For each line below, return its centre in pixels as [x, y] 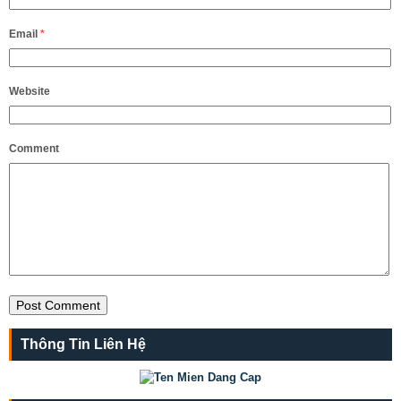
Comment [34, 148]
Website [30, 91]
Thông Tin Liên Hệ [83, 344]
